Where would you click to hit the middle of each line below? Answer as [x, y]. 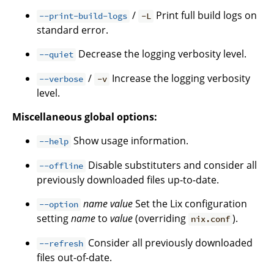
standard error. [72, 30]
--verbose [61, 79]
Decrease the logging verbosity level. [161, 54]
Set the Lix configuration [190, 204]
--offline [61, 166]
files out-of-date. [74, 258]
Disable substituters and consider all [172, 165]
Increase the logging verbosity [180, 79]
